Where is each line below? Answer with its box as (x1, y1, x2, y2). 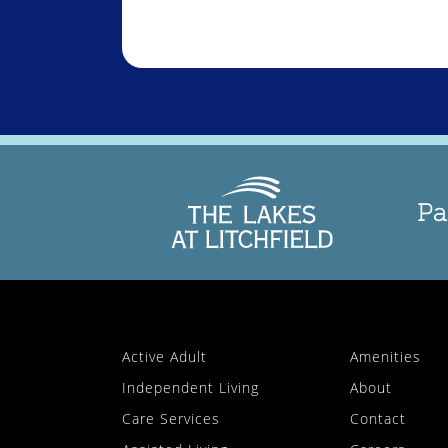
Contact (350, 409, 407, 429)
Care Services (122, 409, 220, 429)
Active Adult (122, 347, 207, 367)
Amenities (350, 347, 422, 367)
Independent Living (122, 378, 259, 398)
